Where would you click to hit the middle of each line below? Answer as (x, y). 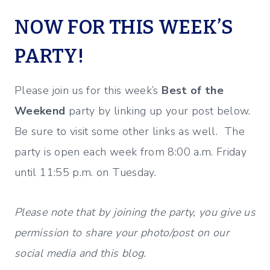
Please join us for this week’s (88, 90)
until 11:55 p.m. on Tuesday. (86, 172)
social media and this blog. (80, 253)
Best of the (193, 90)
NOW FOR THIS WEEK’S (124, 27)
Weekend (40, 111)
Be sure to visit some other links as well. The (130, 131)
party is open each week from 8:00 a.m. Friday (131, 152)
